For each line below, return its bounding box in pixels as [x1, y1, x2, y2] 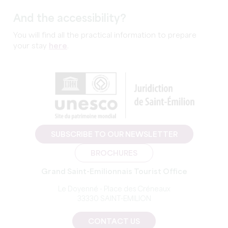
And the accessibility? [13, 13, 127, 24]
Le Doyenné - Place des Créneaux [58, 186, 170, 193]
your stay [13, 42, 49, 50]
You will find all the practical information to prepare [13, 32, 197, 39]
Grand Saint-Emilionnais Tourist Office [41, 168, 187, 176]
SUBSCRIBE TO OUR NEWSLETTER [50, 131, 178, 138]
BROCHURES [91, 150, 137, 157]
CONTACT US [88, 218, 140, 225]
